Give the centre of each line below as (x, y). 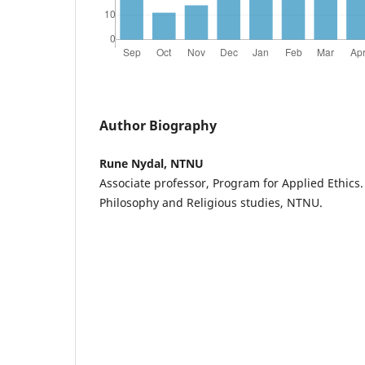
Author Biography (158, 125)
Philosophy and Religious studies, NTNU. (211, 202)
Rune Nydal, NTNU (152, 163)
